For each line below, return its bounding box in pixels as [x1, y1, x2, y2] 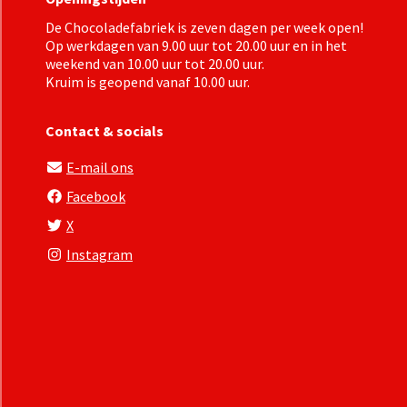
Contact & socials [45, 122, 164, 140]
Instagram [66, 245, 133, 263]
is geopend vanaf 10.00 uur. [84, 73, 253, 91]
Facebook [66, 187, 125, 205]
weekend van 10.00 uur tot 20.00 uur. [45, 55, 264, 73]
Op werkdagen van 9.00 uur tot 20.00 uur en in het [45, 36, 347, 55]
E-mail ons [66, 158, 134, 176]
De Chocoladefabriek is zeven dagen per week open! [45, 18, 363, 36]
